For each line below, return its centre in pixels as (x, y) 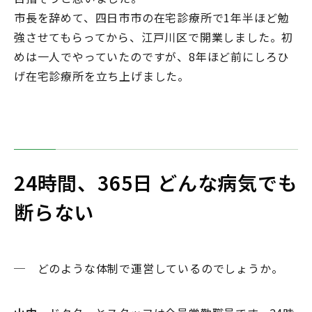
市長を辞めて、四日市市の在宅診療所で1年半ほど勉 (152, 18)
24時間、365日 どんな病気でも (156, 183)
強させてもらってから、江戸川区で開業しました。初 (154, 37)
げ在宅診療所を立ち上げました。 (102, 76)
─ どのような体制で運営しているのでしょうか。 (149, 268)
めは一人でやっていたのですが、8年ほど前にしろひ (152, 57)
